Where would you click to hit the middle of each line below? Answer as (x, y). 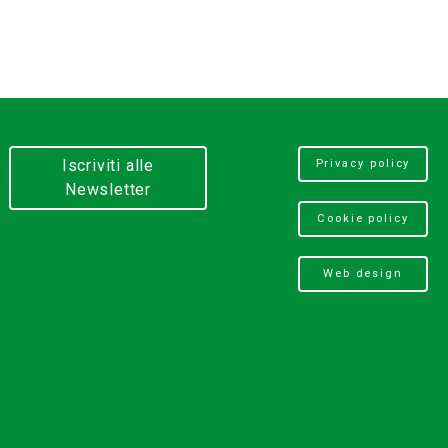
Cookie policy (362, 219)
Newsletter (107, 189)
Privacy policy (363, 163)
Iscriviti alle (108, 165)
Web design (363, 274)
